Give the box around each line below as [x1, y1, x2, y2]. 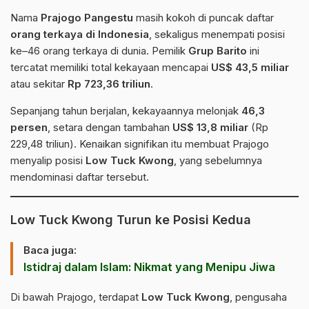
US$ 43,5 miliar [211, 60, 289, 74]
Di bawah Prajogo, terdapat [10, 290, 141, 303]
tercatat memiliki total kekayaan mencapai [10, 60, 211, 74]
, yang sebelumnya [174, 153, 262, 167]
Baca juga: [23, 243, 77, 257]
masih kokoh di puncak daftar [133, 10, 274, 24]
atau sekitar [10, 77, 68, 90]
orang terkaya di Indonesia [10, 27, 149, 41]
